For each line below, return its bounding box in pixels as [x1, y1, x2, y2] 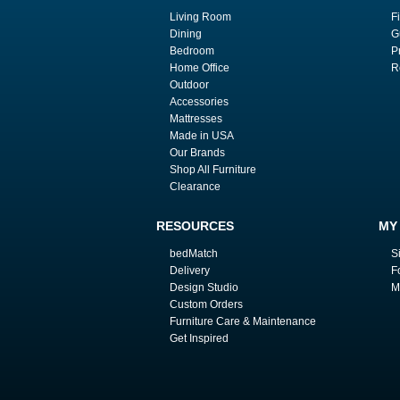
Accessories [169, 95, 229, 108]
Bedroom [169, 44, 214, 57]
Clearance [169, 179, 221, 193]
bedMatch [169, 247, 218, 261]
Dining [169, 27, 202, 40]
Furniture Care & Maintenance [169, 315, 316, 329]
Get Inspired [169, 332, 229, 346]
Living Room [169, 10, 231, 23]
